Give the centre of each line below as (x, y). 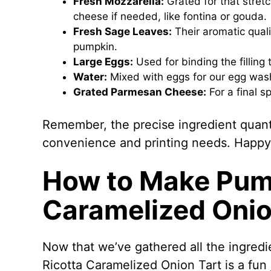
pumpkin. (95, 47)
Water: (90, 77)
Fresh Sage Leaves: (122, 31)
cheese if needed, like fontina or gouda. (170, 16)
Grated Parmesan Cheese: (139, 92)
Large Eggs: (103, 62)
